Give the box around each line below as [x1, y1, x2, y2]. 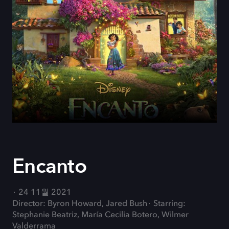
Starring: [153, 200, 186, 208]
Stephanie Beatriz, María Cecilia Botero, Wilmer [12, 211, 189, 219]
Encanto [12, 152, 86, 180]
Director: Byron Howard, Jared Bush [12, 200, 147, 208]
